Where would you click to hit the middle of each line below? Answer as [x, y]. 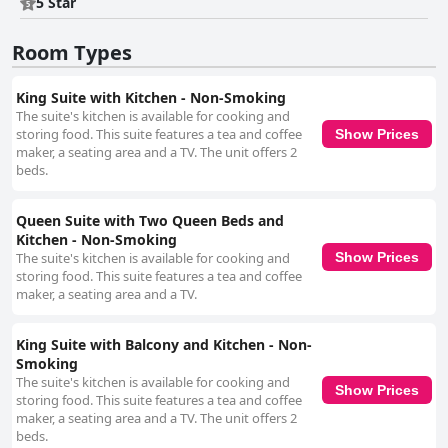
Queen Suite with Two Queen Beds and [150, 221]
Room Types [72, 53]
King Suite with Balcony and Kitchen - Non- [164, 345]
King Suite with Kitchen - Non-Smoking [151, 98]
